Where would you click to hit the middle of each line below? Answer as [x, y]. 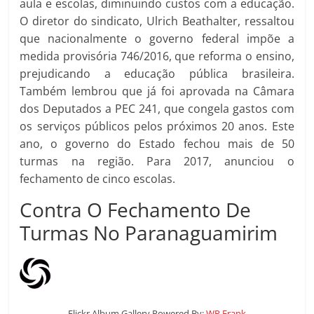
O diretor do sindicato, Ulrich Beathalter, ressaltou [157, 21]
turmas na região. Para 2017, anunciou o [157, 162]
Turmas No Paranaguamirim [149, 233]
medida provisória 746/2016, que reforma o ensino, [157, 56]
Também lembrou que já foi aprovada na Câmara [157, 91]
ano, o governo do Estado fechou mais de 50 [157, 144]
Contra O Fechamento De [136, 210]
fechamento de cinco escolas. [98, 179]
